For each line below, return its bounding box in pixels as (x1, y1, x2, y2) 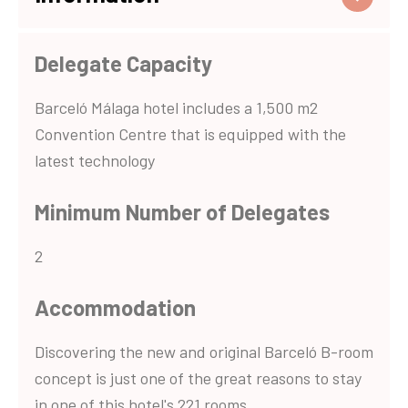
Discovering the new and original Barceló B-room (35, 341, 373, 362)
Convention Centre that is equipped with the (35, 123, 346, 144)
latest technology (35, 149, 155, 170)
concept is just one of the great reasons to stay (35, 367, 362, 388)
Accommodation (35, 293, 196, 321)
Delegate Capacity (35, 49, 212, 76)
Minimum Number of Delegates (35, 198, 330, 225)
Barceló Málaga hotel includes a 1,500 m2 (35, 97, 318, 117)
